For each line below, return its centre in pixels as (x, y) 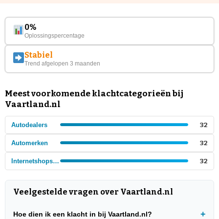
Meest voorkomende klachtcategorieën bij (94, 93)
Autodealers (29, 125)
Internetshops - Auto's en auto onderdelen (56, 161)
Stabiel (39, 55)
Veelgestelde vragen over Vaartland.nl (93, 192)
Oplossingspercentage (55, 35)
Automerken (30, 143)
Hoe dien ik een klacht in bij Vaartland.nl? (83, 214)
